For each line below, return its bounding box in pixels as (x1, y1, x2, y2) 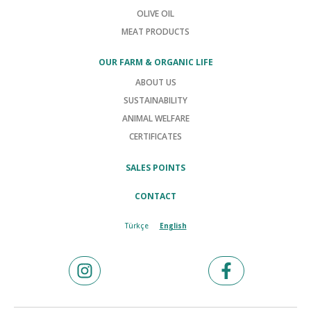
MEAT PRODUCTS (121, 26, 190, 37)
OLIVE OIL (137, 8, 174, 19)
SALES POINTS (126, 162, 185, 174)
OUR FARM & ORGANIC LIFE (98, 56, 213, 68)
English (159, 221, 187, 230)
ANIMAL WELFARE (121, 112, 190, 124)
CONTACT (135, 190, 176, 202)
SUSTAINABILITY (124, 94, 187, 106)
